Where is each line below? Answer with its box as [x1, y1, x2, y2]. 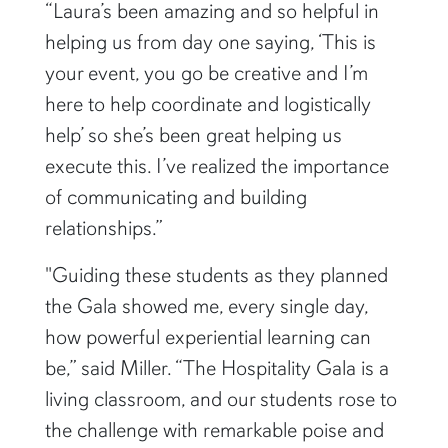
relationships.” [44, 215, 163, 242]
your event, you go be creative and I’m [44, 60, 368, 87]
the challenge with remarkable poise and [44, 417, 384, 444]
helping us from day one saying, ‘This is [44, 29, 376, 56]
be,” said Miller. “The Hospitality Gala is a [44, 355, 389, 382]
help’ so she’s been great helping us [44, 122, 342, 149]
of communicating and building [44, 184, 307, 211]
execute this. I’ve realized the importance [44, 153, 389, 180]
